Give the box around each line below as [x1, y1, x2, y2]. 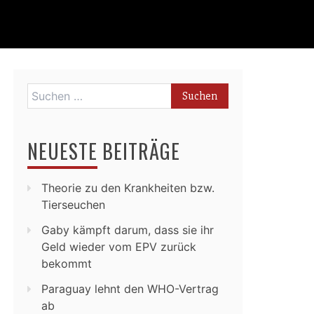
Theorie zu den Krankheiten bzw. [41, 181, 214, 195]
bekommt [41, 257, 92, 271]
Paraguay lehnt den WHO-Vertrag [41, 282, 219, 296]
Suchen [27, 84, 65, 98]
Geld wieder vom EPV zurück [41, 240, 196, 254]
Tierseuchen [41, 198, 105, 212]
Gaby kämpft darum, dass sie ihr [41, 223, 214, 237]
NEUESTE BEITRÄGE [27, 137, 180, 165]
